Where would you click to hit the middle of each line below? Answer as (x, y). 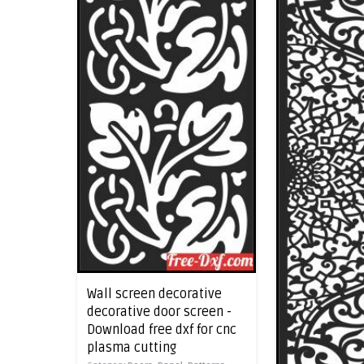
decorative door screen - (159, 312)
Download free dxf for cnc (162, 330)
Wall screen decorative (154, 295)
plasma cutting (132, 348)
